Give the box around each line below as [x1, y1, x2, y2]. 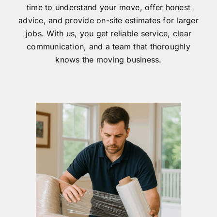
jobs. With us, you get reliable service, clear [25, 28, 192, 38]
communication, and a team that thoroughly [27, 41, 190, 51]
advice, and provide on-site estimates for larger [18, 15, 199, 25]
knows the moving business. [55, 54, 162, 64]
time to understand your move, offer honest [26, 2, 191, 12]
